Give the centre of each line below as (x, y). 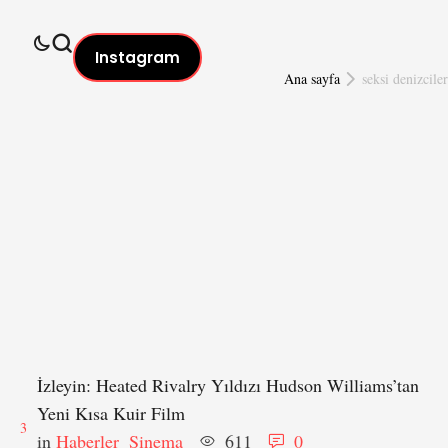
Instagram (137, 57)
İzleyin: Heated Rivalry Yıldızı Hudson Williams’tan (228, 385)
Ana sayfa (311, 78)
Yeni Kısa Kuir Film (111, 413)
